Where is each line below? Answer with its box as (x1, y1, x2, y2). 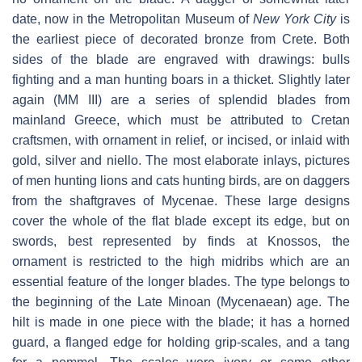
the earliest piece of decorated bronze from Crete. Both (12, 32, 350, 47)
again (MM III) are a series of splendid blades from (12, 93, 350, 107)
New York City (252, 12, 336, 27)
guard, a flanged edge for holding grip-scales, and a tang (12, 335, 350, 350)
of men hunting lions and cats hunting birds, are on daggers (12, 174, 350, 188)
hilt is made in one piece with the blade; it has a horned (12, 315, 350, 330)
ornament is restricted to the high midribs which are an (12, 255, 350, 269)
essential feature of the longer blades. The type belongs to (12, 275, 350, 289)
